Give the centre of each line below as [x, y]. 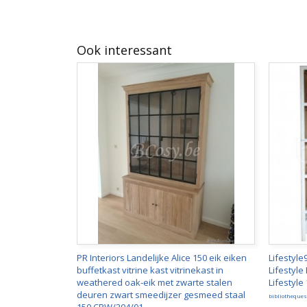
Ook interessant [124, 50]
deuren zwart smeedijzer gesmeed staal [161, 295]
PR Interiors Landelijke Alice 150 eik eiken [162, 258]
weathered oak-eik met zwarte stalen [155, 282]
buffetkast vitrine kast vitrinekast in [150, 270]
